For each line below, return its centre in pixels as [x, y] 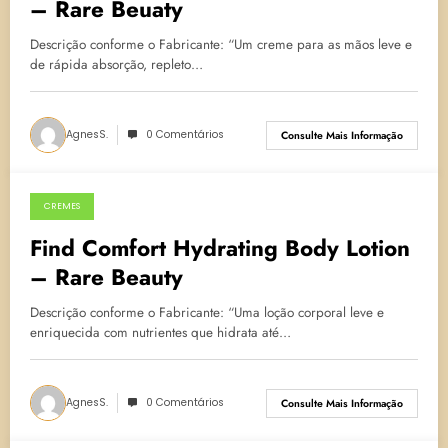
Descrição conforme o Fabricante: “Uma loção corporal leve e [207, 313]
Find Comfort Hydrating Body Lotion [220, 248]
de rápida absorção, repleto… [116, 65]
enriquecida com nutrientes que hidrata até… [160, 333]
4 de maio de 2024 [102, 219]
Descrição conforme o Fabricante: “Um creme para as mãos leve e [221, 45]
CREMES [62, 206]
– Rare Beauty [106, 277]
